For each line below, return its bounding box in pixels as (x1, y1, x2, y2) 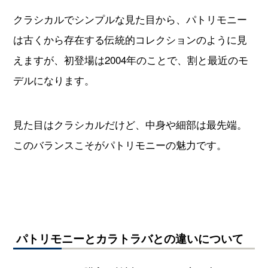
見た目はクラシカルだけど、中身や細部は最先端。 (13, 116, 247, 132)
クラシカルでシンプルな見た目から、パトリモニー (13, 11, 247, 26)
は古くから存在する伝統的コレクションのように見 (13, 31, 247, 47)
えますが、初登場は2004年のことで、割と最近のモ (13, 51, 248, 67)
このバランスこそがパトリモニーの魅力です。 (13, 136, 227, 152)
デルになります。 (13, 72, 95, 87)
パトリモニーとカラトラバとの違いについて (16, 230, 243, 246)
